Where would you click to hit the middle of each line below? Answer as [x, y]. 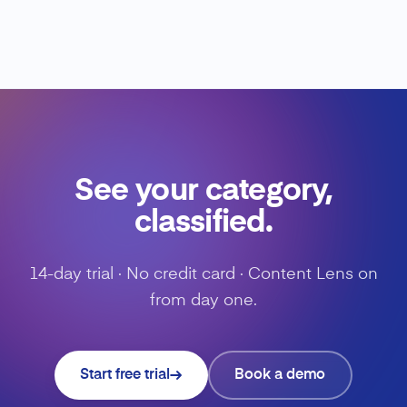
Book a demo [280, 375]
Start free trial [125, 375]
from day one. [203, 300]
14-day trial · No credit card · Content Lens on [203, 274]
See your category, [203, 191]
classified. [203, 223]
